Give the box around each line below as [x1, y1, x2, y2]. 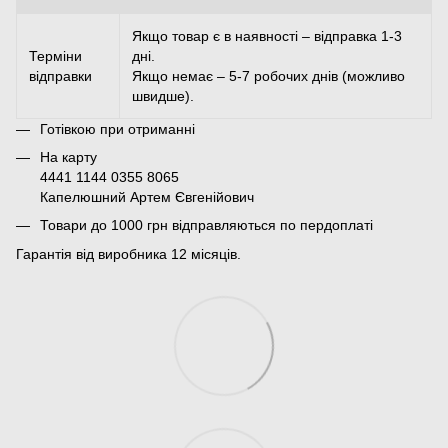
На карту [40, 148, 97, 165]
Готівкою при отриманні [40, 120, 195, 137]
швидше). [132, 87, 194, 104]
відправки [29, 67, 92, 84]
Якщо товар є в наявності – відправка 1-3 [132, 27, 402, 44]
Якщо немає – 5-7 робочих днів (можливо [132, 67, 405, 84]
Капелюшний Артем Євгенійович [40, 188, 254, 205]
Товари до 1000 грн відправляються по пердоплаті [40, 217, 373, 234]
